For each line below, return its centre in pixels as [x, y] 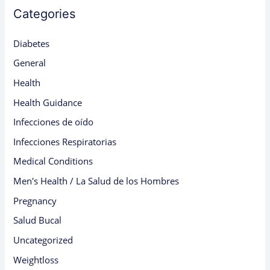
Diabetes [32, 43]
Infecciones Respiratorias [65, 141]
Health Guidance [48, 102]
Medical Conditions [53, 161]
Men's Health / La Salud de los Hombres [96, 181]
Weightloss [36, 259]
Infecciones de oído [54, 122]
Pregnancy [35, 200]
